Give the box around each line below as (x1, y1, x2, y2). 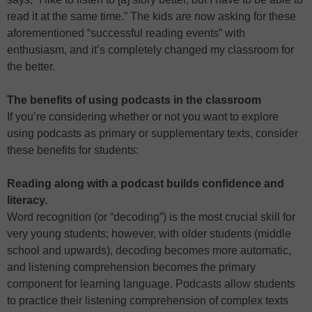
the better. (7, 61, 55, 73)
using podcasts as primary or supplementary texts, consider (7, 127, 298, 140)
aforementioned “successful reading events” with (7, 27, 245, 40)
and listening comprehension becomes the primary (7, 261, 256, 274)
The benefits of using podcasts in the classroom (7, 94, 261, 107)
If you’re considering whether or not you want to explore (7, 111, 279, 123)
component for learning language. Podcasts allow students (7, 278, 295, 290)
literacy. (7, 194, 47, 207)
